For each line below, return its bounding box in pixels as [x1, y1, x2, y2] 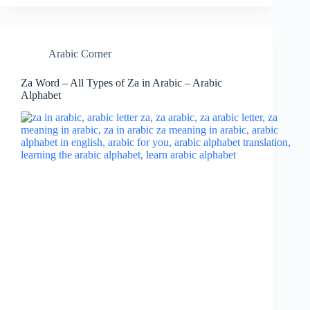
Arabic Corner [48, 47, 111, 60]
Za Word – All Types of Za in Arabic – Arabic [21, 76, 222, 89]
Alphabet [21, 89, 61, 101]
